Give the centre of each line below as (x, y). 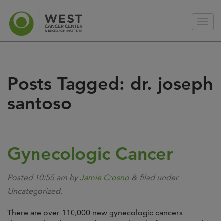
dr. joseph (169, 84)
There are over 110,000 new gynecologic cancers (95, 212)
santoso (39, 103)
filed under (158, 177)
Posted (21, 177)
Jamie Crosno (105, 177)
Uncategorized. (35, 191)
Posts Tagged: (66, 84)
